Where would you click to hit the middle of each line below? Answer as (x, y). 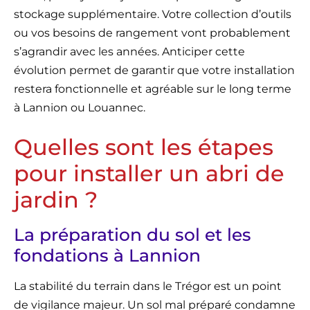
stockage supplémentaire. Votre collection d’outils (153, 15)
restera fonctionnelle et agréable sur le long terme (153, 89)
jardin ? (56, 200)
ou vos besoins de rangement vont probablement (152, 33)
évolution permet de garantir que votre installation (154, 71)
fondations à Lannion (107, 256)
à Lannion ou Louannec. (80, 108)
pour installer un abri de (149, 174)
